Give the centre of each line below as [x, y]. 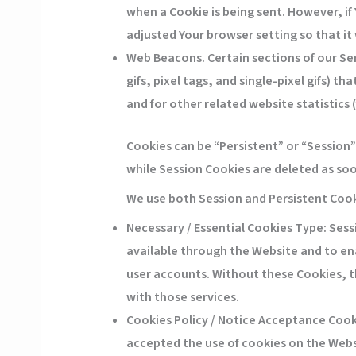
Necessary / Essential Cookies [209, 228]
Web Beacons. [165, 58]
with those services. [182, 298]
